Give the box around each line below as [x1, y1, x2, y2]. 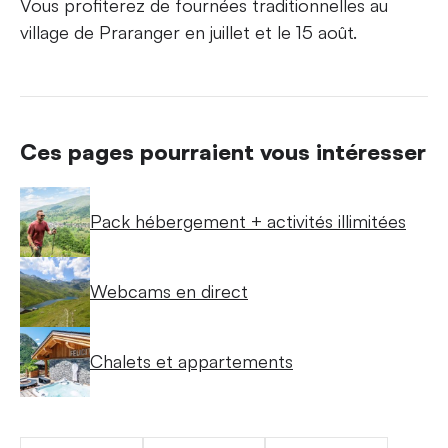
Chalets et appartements [90, 350, 293, 372]
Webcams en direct [90, 280, 248, 302]
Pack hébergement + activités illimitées [90, 210, 406, 232]
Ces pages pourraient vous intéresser [20, 137, 426, 165]
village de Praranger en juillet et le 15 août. [20, 20, 357, 43]
